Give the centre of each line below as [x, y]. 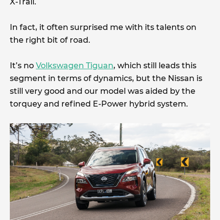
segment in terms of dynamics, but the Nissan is [106, 78]
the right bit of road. [50, 40]
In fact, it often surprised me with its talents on [103, 27]
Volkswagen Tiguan [75, 65]
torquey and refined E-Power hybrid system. [99, 104]
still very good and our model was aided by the [103, 91]
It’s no [23, 65]
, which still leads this [155, 65]
